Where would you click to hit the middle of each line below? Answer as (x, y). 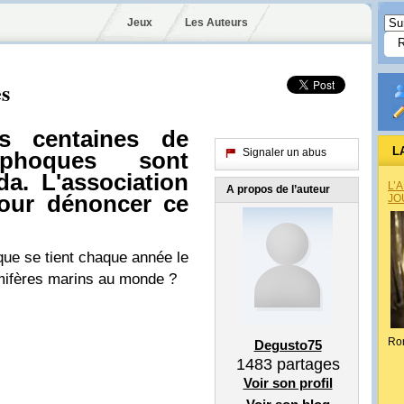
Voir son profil (288, 383)
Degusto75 (288, 345)
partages (306, 364)
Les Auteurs (216, 23)
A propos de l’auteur (278, 189)
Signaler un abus (285, 152)
